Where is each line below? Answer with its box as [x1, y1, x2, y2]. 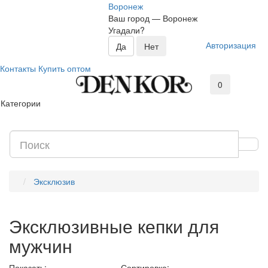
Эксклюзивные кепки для [9, 212, 219, 239]
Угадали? [108, 24, 145, 36]
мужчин [9, 232, 72, 258]
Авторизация [206, 38, 256, 51]
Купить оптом [38, 62, 91, 74]
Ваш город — [108, 12, 163, 24]
